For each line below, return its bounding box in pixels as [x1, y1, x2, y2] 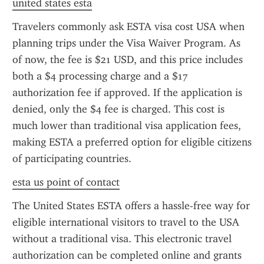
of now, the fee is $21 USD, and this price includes [12, 53, 243, 66]
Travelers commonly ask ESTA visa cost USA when [12, 20, 245, 33]
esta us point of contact [12, 176, 120, 189]
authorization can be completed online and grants [12, 249, 242, 262]
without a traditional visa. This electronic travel [12, 232, 232, 245]
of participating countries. [12, 152, 131, 165]
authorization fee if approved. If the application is [12, 86, 242, 99]
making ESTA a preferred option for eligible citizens [12, 136, 252, 148]
